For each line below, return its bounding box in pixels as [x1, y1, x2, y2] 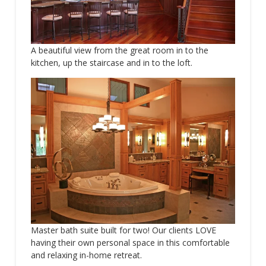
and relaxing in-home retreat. [30, 249, 142, 261]
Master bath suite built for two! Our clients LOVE [30, 224, 216, 236]
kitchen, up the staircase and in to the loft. [30, 56, 192, 68]
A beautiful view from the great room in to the [30, 44, 208, 56]
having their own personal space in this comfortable [30, 236, 230, 248]
